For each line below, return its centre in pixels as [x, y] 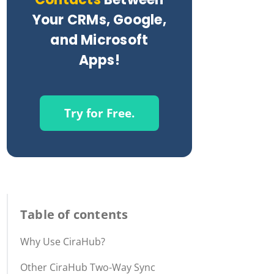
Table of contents [74, 214]
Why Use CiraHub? [63, 242]
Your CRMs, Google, [99, 20]
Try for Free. [99, 113]
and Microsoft [99, 40]
